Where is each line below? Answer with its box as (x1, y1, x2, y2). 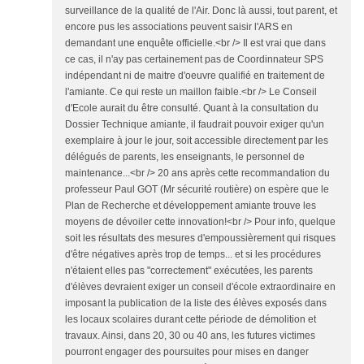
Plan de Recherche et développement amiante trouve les (65, 199, 316, 211)
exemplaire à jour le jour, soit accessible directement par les (65, 134, 328, 146)
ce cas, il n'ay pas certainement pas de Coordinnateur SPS (65, 53, 323, 65)
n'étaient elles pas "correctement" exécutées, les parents (65, 264, 313, 276)
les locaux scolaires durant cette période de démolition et (65, 313, 316, 325)
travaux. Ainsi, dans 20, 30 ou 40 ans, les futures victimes (65, 329, 315, 341)
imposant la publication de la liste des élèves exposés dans (65, 297, 327, 309)
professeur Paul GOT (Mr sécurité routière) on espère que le (65, 183, 329, 195)
